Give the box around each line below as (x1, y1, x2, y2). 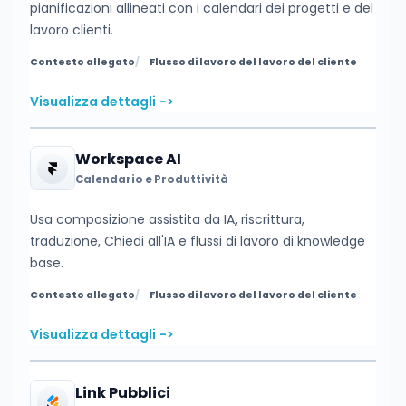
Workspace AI (74, 148, 181, 169)
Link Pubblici (74, 382, 170, 403)
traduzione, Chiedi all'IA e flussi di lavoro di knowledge (30, 232, 365, 251)
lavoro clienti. (30, 20, 113, 39)
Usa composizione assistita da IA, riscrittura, (30, 210, 304, 229)
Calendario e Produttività (74, 172, 228, 188)
